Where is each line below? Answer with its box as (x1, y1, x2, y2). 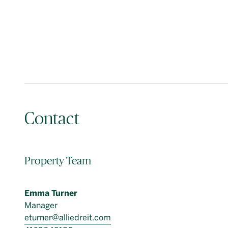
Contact (24, 108, 79, 128)
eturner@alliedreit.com (24, 213, 111, 222)
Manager (24, 201, 58, 210)
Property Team (24, 154, 91, 167)
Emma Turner (24, 188, 77, 198)
